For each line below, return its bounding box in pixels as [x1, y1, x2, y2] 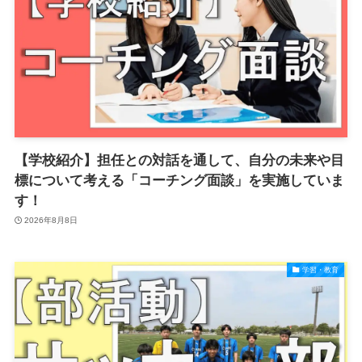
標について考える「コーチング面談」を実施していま [14, 172, 344, 188]
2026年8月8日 [24, 216, 78, 225]
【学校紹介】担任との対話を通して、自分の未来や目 [14, 152, 344, 168]
